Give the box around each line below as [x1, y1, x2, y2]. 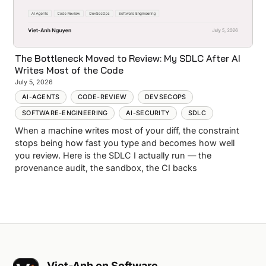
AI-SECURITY [126, 109, 170, 117]
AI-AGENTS [21, 93, 60, 101]
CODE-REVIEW [78, 93, 127, 101]
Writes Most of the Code [15, 64, 124, 76]
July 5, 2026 [15, 78, 53, 86]
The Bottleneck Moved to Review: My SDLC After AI [15, 52, 241, 64]
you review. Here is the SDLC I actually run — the [15, 150, 212, 161]
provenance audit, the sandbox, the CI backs [15, 163, 198, 173]
